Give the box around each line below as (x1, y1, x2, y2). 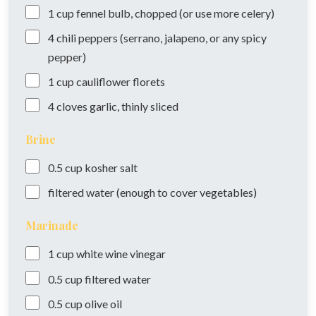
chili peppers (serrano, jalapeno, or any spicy (56, 30, 267, 44)
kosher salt (85, 161, 138, 175)
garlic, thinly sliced (90, 99, 178, 113)
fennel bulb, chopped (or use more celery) (76, 6, 274, 20)
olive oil (85, 296, 122, 310)
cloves (56, 99, 87, 113)
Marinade (25, 218, 78, 233)
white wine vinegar (76, 247, 166, 261)
